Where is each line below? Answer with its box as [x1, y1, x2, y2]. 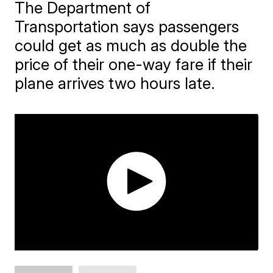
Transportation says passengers [15, 16, 239, 36]
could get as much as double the [15, 35, 247, 55]
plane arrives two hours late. [15, 73, 216, 93]
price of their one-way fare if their [15, 54, 253, 74]
